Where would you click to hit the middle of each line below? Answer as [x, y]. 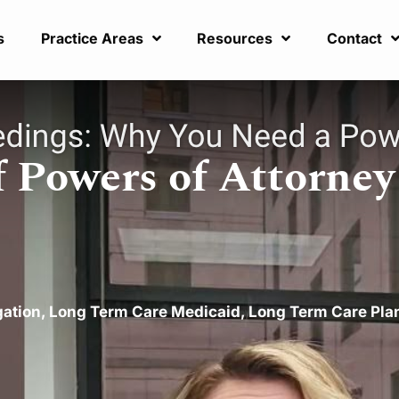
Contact [354, 39]
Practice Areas [92, 39]
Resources [235, 39]
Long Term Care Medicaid [145, 312]
